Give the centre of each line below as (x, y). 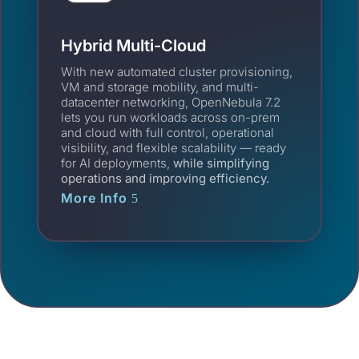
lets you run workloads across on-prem (171, 117)
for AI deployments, (117, 163)
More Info (95, 198)
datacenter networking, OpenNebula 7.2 (171, 102)
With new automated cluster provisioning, (177, 71)
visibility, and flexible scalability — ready (174, 147)
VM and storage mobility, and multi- (160, 87)
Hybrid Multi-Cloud (134, 45)
